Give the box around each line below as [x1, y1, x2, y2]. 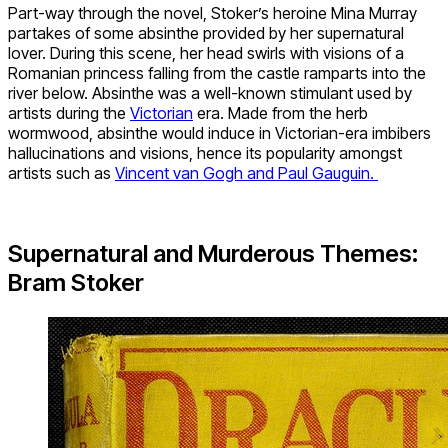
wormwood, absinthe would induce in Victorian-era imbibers [8, 122, 431, 143]
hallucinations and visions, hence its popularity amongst [8, 142, 402, 163]
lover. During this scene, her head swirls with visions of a [8, 42, 404, 63]
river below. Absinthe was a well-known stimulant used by [8, 82, 412, 103]
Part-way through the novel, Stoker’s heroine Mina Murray [8, 2, 417, 23]
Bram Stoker [8, 267, 144, 297]
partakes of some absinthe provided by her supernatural [8, 22, 404, 43]
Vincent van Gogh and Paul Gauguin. [115, 162, 378, 183]
